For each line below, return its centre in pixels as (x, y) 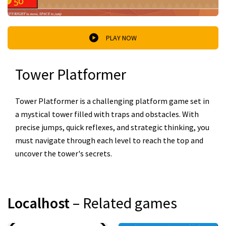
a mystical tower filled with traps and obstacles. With (107, 114)
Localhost (40, 203)
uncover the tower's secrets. (64, 153)
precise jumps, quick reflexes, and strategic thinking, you (112, 127)
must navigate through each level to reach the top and (109, 140)
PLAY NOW (121, 38)
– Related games (125, 203)
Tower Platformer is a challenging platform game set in (112, 101)
